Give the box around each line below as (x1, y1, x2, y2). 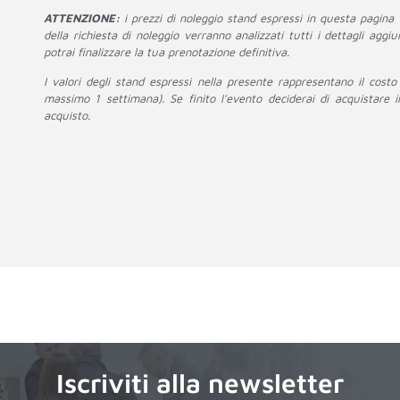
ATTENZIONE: (43, 10, 120, 25)
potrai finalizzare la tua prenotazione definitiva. (43, 44, 289, 59)
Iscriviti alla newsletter (56, 366, 344, 398)
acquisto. (43, 107, 90, 122)
